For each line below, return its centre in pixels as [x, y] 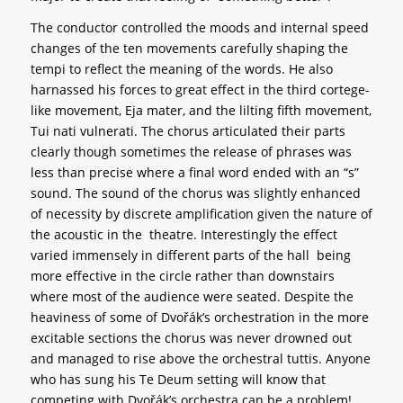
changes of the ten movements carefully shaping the [189, 49]
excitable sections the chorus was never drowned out [191, 338]
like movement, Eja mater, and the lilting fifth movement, [201, 111]
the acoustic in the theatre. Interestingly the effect [184, 235]
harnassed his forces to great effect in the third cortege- [200, 90]
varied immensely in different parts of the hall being [190, 255]
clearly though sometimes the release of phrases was [191, 152]
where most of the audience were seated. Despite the [192, 297]
